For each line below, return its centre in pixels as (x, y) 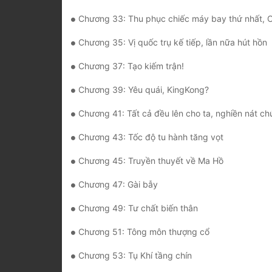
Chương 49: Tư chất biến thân (138, 208)
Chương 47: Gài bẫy (118, 185)
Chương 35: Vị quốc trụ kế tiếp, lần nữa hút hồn (173, 42)
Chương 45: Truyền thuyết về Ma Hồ (151, 161)
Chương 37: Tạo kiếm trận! (131, 66)
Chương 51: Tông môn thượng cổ (144, 232)
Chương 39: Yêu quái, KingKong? (144, 90)
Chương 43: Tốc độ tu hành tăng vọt (151, 137)
